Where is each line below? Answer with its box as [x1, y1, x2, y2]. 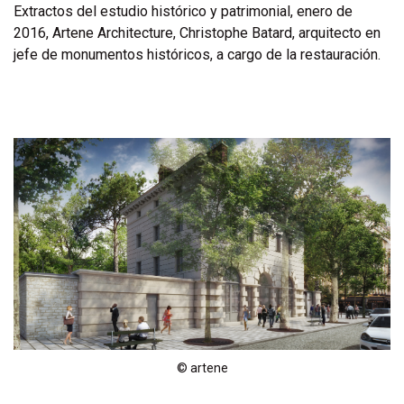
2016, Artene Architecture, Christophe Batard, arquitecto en [14, 24, 381, 41]
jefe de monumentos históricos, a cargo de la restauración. [14, 46, 384, 63]
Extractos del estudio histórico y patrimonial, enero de [14, 3, 353, 20]
